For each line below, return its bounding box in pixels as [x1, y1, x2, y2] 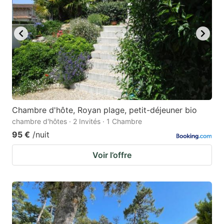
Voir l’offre [92, 149, 131, 160]
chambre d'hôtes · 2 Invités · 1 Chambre [12, 116, 142, 125]
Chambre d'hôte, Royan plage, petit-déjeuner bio [12, 104, 197, 115]
